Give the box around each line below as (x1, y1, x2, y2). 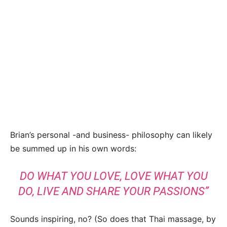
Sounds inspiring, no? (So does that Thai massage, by (10, 214, 216, 224)
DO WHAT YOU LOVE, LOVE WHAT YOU (19, 170, 208, 183)
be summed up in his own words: (10, 143, 136, 154)
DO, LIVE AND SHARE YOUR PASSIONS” (18, 185, 209, 198)
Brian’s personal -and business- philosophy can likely (10, 130, 212, 140)
